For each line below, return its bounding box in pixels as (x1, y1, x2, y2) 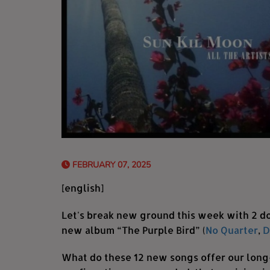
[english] (61, 181, 104, 194)
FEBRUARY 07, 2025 (70, 159, 151, 171)
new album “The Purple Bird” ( (61, 224, 206, 236)
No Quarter (206, 224, 258, 236)
